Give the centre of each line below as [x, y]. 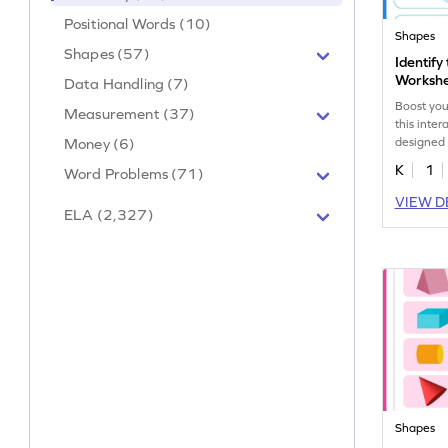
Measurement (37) [130, 114]
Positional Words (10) [138, 24]
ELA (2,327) [109, 215]
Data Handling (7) [127, 84]
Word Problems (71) [134, 174]
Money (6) [100, 144]
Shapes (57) [107, 54]
